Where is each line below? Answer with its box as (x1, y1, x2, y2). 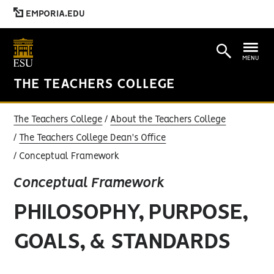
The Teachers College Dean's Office (19, 134, 166, 143)
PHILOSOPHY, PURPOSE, (13, 202, 248, 223)
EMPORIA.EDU (23, 10, 86, 18)
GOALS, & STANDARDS (13, 231, 231, 253)
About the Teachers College (110, 116, 226, 124)
